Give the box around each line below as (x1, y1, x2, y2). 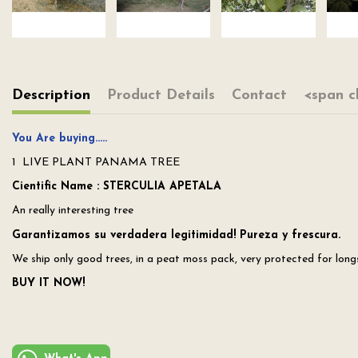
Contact (232, 87, 287, 103)
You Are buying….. (12, 132, 107, 145)
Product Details (107, 87, 215, 103)
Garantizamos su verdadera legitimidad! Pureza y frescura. (12, 229, 340, 241)
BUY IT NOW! (12, 276, 85, 289)
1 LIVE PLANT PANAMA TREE (12, 156, 180, 169)
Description (12, 87, 90, 103)
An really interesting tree (12, 205, 133, 217)
